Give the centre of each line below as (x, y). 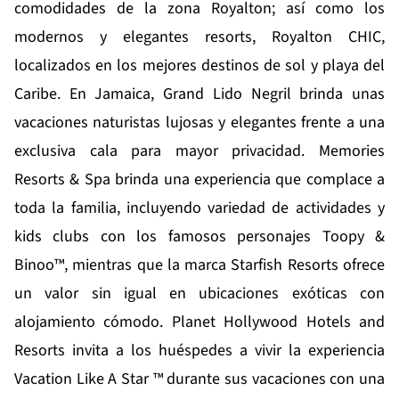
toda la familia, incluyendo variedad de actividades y (199, 208)
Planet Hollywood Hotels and (278, 322)
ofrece (362, 265)
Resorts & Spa (62, 180)
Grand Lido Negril (227, 94)
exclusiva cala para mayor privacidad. (167, 151)
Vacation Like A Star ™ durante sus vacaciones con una (199, 379)
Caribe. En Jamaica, (89, 94)
